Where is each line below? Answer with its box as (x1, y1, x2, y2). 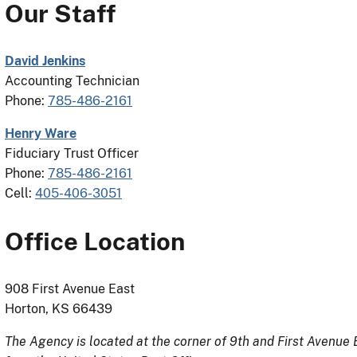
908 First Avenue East (5, 280, 135, 296)
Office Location (5, 226, 185, 257)
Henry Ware (5, 126, 76, 142)
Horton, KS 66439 (5, 300, 112, 316)
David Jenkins (5, 53, 85, 69)
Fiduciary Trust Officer (5, 146, 139, 162)
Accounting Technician (5, 73, 139, 89)
